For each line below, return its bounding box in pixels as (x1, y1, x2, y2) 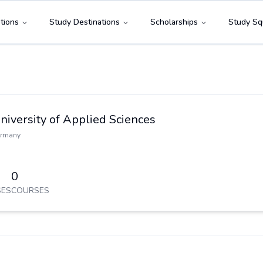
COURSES (11, 184, 49, 196)
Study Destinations (49, 16, 120, 28)
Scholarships (150, 16, 198, 28)
